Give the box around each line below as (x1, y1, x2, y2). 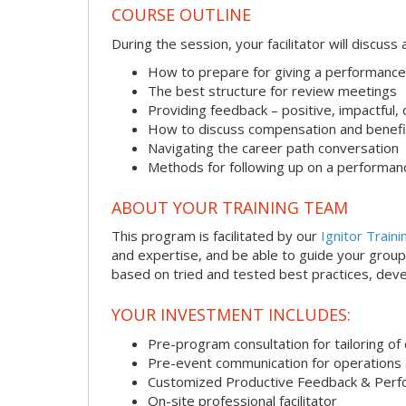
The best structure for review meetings (148, 82, 397, 101)
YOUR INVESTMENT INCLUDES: (111, 303, 351, 325)
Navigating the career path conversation (148, 139, 399, 158)
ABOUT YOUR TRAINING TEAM (111, 196, 348, 218)
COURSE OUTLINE (111, 4, 251, 26)
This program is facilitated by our (111, 227, 321, 246)
